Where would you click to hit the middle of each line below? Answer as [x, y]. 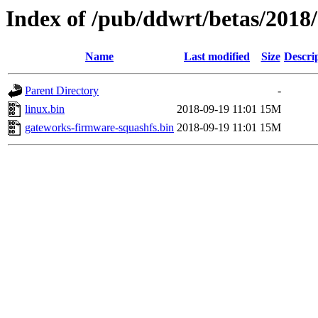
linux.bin [45, 109]
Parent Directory [62, 91]
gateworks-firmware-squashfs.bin [99, 128]
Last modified [217, 57]
